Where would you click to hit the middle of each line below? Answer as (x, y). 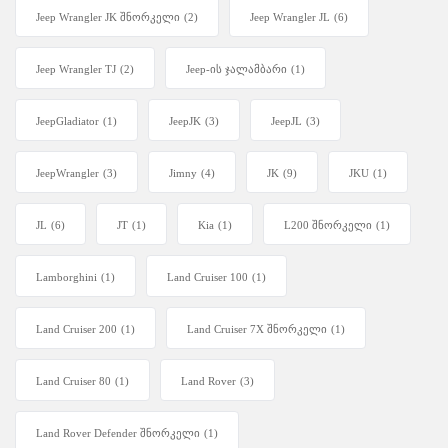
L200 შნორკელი (328, 225)
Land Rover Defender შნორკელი (118, 433)
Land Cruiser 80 (73, 381)
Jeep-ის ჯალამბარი (236, 69)
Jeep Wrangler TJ (76, 69)
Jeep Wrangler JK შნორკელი (108, 17)
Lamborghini (66, 277)
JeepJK (185, 121)
